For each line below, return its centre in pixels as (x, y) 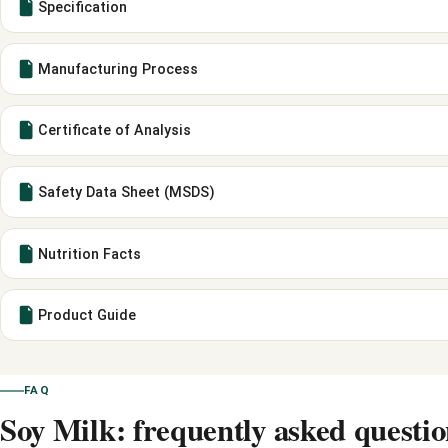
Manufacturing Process (117, 68)
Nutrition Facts (89, 253)
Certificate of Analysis (114, 130)
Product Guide (86, 315)
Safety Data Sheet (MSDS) (126, 192)
